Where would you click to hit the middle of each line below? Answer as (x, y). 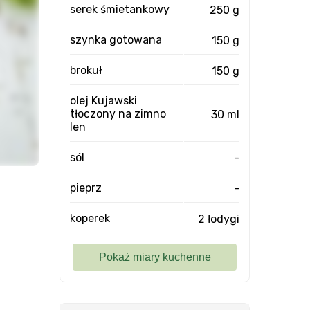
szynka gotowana (116, 40)
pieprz (86, 188)
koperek (90, 218)
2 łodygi (219, 218)
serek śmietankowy (120, 9)
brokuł (86, 70)
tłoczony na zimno (118, 114)
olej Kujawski (103, 101)
